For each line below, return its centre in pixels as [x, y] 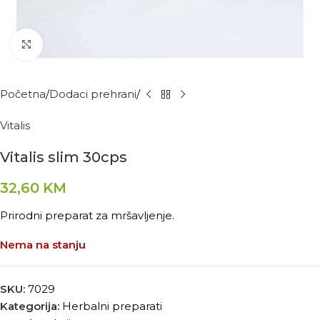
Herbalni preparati [112, 306]
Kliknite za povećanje [97, 45]
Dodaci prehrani [93, 94]
